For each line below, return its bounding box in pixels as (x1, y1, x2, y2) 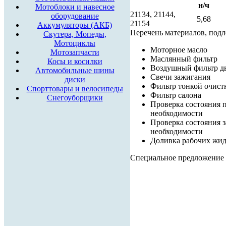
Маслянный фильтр (150, 54, 217, 63)
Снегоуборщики (46, 93, 103, 102)
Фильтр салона (150, 90, 201, 99)
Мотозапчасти (50, 48, 99, 56)
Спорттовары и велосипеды (26, 84, 123, 93)
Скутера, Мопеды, (43, 30, 106, 38)
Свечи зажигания (150, 72, 210, 81)
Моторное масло (150, 45, 207, 54)
